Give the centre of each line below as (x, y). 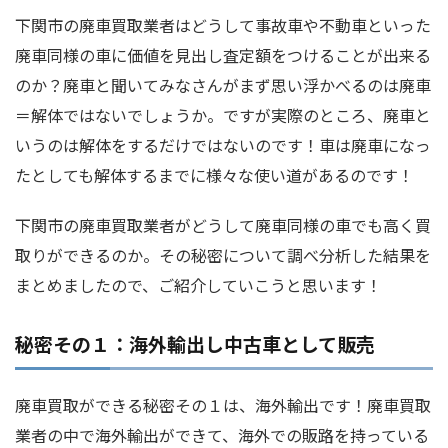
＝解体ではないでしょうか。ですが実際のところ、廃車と (223, 114)
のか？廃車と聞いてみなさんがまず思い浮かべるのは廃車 (223, 84)
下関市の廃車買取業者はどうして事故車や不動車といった (223, 24)
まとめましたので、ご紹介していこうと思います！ (198, 284)
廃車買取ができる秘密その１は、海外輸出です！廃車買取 (223, 404)
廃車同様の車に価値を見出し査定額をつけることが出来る (223, 54)
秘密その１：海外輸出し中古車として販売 (195, 343)
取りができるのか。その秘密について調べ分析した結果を (223, 254)
